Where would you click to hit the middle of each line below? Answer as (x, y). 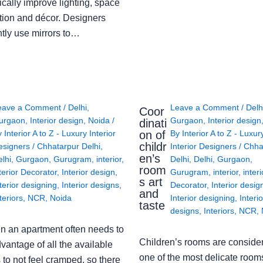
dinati (153, 123)
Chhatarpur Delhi (68, 146)
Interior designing (202, 198)
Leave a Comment (204, 108)
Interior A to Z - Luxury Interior (60, 134)
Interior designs (90, 185)
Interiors (219, 211)
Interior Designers (204, 146)
